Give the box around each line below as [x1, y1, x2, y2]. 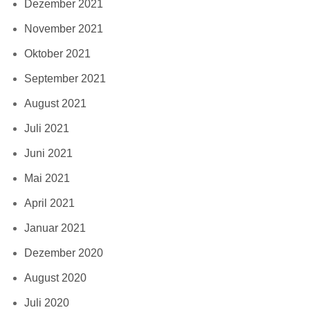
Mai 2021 [24, 172, 70, 184]
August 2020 [24, 271, 86, 284]
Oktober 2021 [24, 47, 91, 60]
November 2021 [24, 22, 103, 35]
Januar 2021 [24, 221, 86, 234]
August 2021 [24, 97, 86, 109]
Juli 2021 [24, 122, 69, 134]
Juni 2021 [24, 147, 73, 159]
